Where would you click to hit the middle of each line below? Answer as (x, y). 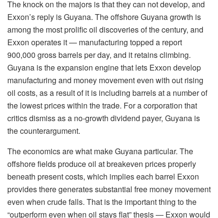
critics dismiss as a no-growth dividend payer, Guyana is (104, 118)
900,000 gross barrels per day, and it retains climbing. (99, 55)
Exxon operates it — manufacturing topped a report (95, 42)
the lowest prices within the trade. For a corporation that (102, 106)
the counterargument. (44, 131)
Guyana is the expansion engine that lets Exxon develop (104, 68)
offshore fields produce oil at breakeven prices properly (102, 164)
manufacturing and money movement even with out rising (105, 80)
